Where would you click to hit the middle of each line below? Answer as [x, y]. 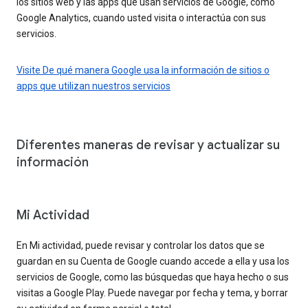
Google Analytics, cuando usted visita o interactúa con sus [141, 18]
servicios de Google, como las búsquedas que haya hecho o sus [153, 277]
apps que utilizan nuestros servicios [93, 86]
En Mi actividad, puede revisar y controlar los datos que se [141, 245]
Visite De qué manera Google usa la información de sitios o [143, 70]
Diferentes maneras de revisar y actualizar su [148, 145]
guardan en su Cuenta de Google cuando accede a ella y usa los [153, 261]
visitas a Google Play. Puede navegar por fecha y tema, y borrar [152, 293]
